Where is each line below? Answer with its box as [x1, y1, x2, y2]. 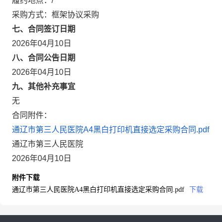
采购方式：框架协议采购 [12, 10, 99, 19]
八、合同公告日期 [12, 54, 75, 62]
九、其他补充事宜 [12, 82, 75, 91]
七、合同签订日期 [12, 25, 75, 33]
